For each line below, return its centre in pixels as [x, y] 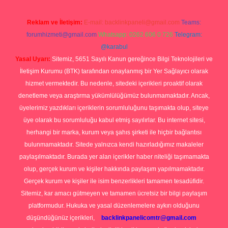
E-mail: [94, 22]
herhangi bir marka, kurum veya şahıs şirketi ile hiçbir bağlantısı [114, 132]
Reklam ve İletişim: [55, 22]
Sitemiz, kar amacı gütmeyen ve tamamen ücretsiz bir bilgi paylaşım [114, 193]
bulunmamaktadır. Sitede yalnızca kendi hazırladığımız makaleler [114, 145]
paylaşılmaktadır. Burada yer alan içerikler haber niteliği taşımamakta [114, 157]
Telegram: [188, 35]
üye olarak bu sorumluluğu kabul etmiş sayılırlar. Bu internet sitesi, [114, 120]
